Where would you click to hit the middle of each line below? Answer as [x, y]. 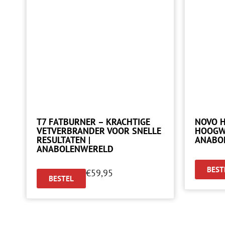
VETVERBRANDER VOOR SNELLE [99, 131]
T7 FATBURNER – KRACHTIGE [93, 122]
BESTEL [61, 178]
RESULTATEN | [64, 140]
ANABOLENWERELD [75, 149]
